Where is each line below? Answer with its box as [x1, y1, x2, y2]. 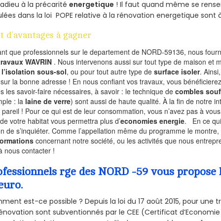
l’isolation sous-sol [1, 66, 67, 76]
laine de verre [25, 96, 71, 106]
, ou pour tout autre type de [67, 66, 154, 76]
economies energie [120, 115, 185, 126]
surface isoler [154, 66, 200, 76]
